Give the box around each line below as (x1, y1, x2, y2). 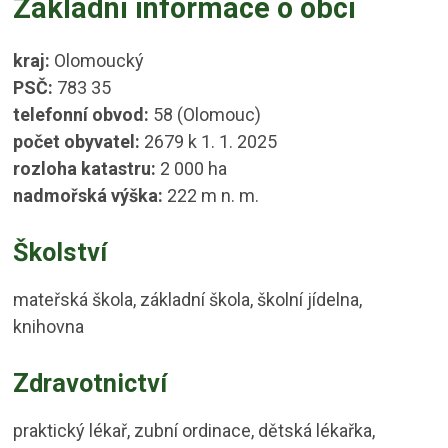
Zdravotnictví (13, 369, 168, 398)
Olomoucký (50, 50, 145, 71)
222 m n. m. (163, 185, 260, 206)
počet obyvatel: (13, 131, 141, 152)
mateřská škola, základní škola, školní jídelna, (13, 289, 363, 310)
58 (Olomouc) (149, 104, 262, 125)
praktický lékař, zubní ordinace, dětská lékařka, (13, 420, 376, 441)
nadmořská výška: (13, 185, 164, 206)
